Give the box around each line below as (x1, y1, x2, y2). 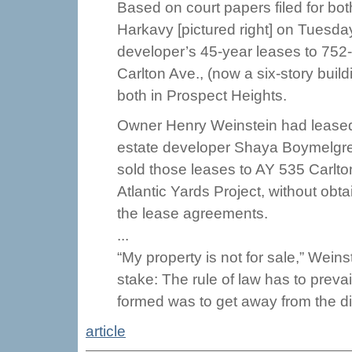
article (86, 323, 126, 339)
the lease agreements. (117, 205, 268, 222)
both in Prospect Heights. (117, 87, 287, 104)
